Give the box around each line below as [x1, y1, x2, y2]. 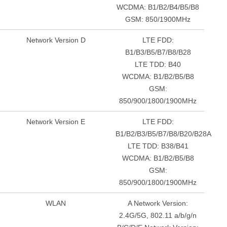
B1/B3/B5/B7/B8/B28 [125, 48, 191, 57]
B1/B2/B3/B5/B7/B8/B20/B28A [116, 130, 212, 138]
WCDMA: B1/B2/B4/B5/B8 [117, 3, 200, 12]
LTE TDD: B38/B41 [127, 142, 188, 150]
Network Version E [26, 118, 86, 126]
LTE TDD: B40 [135, 60, 181, 69]
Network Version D [26, 36, 86, 45]
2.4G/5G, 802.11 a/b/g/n [119, 211, 197, 220]
